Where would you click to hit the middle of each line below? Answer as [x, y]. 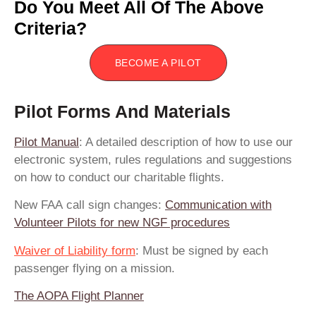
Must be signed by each [203, 250]
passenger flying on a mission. [95, 268]
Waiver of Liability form [75, 250]
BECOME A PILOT [158, 63]
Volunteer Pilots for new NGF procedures [122, 223]
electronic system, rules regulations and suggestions [153, 160]
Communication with [218, 205]
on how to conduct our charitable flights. [119, 178]
